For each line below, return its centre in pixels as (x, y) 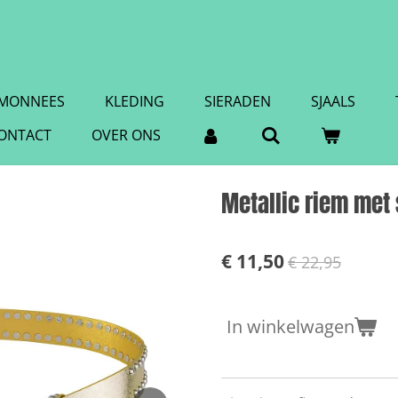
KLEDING (135, 101)
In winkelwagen (291, 326)
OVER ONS (126, 135)
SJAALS (333, 101)
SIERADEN (238, 101)
